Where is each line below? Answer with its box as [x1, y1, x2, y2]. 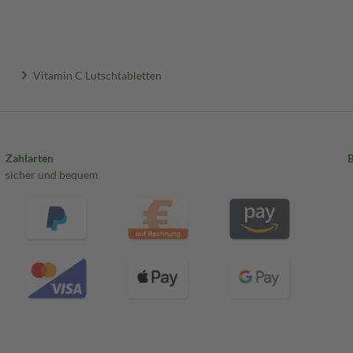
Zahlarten [5, 151, 54, 165]
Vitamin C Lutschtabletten [33, 68, 162, 82]
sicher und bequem [5, 168, 98, 182]
